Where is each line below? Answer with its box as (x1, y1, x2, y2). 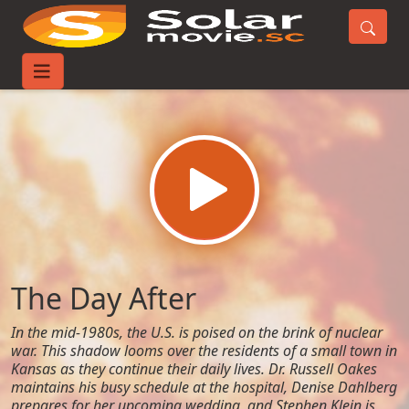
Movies (73, 67, 122, 87)
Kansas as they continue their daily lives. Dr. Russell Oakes (11, 359, 377, 379)
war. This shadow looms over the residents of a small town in (11, 341, 397, 361)
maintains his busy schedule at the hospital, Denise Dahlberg (11, 377, 397, 397)
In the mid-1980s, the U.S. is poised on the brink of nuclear (11, 322, 383, 342)
